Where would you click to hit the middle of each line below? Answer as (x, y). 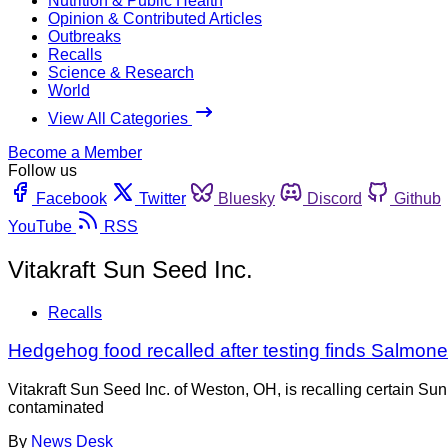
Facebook (71, 198)
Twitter (162, 198)
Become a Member (75, 152)
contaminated (56, 408)
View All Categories (120, 118)
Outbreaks (84, 36)
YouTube (40, 226)
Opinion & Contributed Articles (155, 18)
